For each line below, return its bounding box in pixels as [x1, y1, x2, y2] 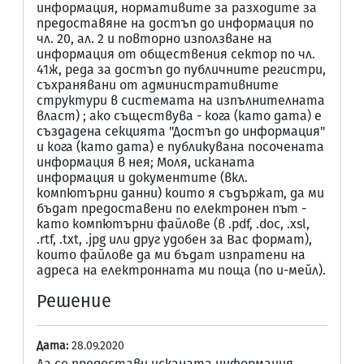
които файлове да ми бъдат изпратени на [37, 247, 305, 262]
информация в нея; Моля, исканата [37, 154, 255, 170]
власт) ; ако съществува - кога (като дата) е [37, 108, 322, 123]
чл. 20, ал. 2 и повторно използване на [37, 31, 272, 46]
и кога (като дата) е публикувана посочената [37, 139, 324, 154]
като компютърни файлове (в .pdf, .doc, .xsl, [37, 216, 310, 232]
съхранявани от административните [37, 77, 279, 93]
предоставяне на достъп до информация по [37, 15, 314, 31]
